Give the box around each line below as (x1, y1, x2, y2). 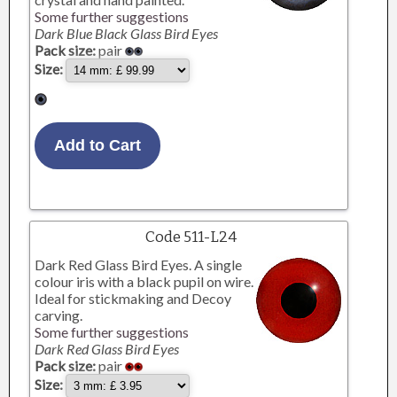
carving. (35, 307, 83, 323)
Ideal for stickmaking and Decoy (35, 290, 232, 307)
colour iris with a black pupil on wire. (35, 273, 254, 290)
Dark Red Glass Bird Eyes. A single (35, 256, 243, 273)
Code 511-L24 (144, 228, 237, 246)
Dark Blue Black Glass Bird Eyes (35, 25, 219, 42)
